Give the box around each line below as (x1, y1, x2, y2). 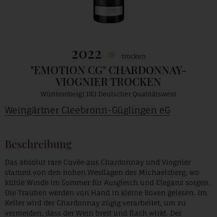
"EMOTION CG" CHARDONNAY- (30, 62, 187, 77)
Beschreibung (5, 137, 72, 151)
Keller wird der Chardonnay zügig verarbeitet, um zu (5, 199, 186, 207)
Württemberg (41, 90, 82, 98)
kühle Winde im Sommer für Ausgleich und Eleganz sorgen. (5, 178, 211, 186)
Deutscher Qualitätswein (98, 90, 176, 98)
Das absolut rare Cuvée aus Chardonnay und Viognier (5, 158, 191, 166)
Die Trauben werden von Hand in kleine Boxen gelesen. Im (5, 188, 207, 197)
